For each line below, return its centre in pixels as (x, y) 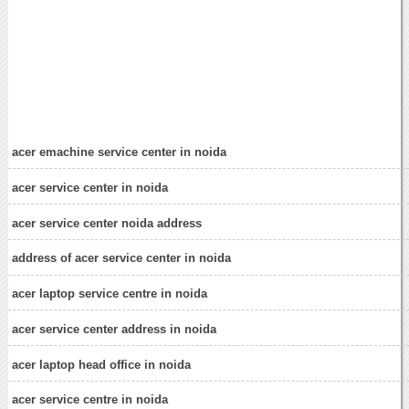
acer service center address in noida (115, 329)
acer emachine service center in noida (120, 152)
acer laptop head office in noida (102, 364)
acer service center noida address (107, 223)
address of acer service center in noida (122, 258)
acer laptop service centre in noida (110, 294)
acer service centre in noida (90, 400)
